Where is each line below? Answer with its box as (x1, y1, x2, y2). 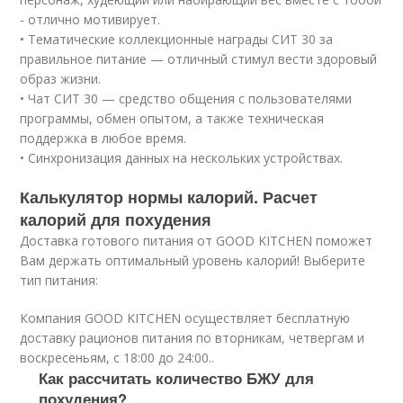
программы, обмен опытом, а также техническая (20, 110, 325, 127)
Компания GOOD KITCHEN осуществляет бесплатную (20, 309, 351, 327)
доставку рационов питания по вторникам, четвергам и (20, 329, 365, 346)
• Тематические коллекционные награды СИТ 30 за (20, 31, 334, 48)
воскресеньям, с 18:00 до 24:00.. (20, 349, 215, 366)
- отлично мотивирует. (20, 11, 161, 28)
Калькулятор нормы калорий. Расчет (20, 185, 318, 209)
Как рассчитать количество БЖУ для (39, 367, 315, 389)
